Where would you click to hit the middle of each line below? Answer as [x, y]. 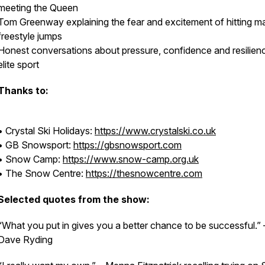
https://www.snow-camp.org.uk [131, 159]
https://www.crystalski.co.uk [155, 131]
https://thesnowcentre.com [144, 173]
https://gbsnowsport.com [127, 145]
